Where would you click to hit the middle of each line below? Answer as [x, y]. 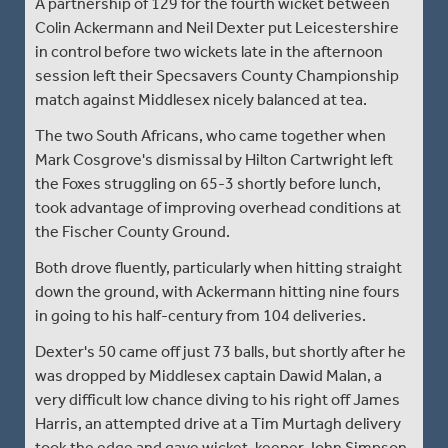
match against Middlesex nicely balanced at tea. [201, 99]
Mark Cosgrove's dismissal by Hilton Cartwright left [214, 159]
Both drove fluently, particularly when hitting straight [218, 267]
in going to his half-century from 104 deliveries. [200, 315]
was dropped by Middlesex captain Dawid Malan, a [208, 375]
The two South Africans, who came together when [210, 135]
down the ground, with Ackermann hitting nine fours [217, 291]
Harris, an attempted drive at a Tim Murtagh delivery [218, 423]
